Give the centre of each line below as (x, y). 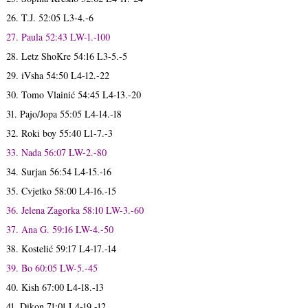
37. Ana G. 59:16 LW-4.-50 (59, 229)
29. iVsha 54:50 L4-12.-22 (57, 75)
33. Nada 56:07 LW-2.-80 (56, 152)
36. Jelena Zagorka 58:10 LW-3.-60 (75, 210)
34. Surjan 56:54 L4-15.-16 (58, 171)
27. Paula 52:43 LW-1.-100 (58, 36)
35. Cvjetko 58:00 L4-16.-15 (61, 190)
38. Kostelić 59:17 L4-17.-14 (61, 248)
